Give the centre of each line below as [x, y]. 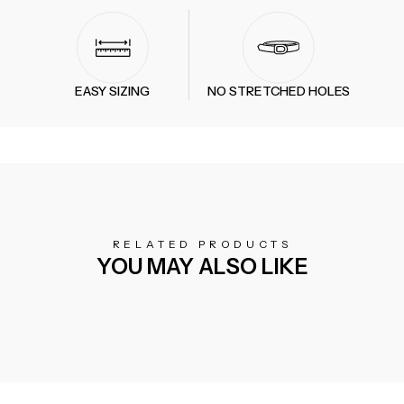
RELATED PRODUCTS [202, 244]
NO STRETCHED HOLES [279, 92]
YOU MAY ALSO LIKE [202, 267]
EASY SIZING [112, 92]
